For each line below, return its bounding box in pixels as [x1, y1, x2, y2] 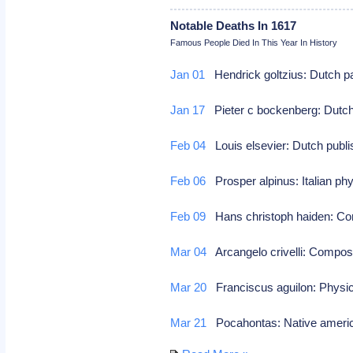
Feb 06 [170, 173, 206, 188]
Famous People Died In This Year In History [170, 37, 338, 47]
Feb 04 [170, 138, 206, 152]
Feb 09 [170, 209, 206, 223]
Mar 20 [170, 280, 207, 294]
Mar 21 [170, 315, 207, 329]
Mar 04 [170, 244, 207, 258]
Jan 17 [170, 102, 206, 117]
